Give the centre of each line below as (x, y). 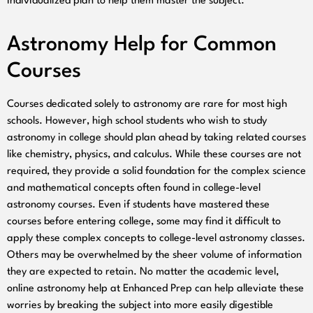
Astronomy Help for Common (142, 45)
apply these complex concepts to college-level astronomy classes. (156, 238)
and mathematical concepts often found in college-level (134, 188)
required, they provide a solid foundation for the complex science (156, 171)
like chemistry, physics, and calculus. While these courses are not (154, 154)
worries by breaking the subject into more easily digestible (140, 305)
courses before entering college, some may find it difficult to (144, 221)
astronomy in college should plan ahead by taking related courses (156, 138)
